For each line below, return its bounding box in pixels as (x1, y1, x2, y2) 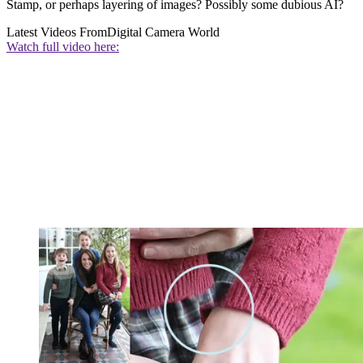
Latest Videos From (6, 25, 107, 40)
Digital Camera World (107, 25, 220, 40)
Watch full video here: (6, 40, 119, 54)
